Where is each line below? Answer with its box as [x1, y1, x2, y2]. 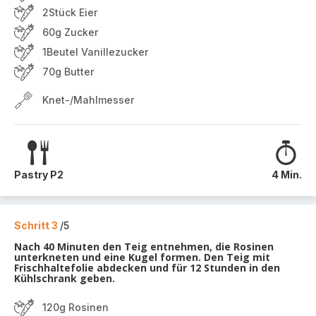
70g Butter [42, 66, 94, 78]
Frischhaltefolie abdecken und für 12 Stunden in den [14, 261, 280, 274]
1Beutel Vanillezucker [42, 46, 148, 58]
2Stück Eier [42, 6, 97, 18]
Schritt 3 [14, 219, 60, 231]
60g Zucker [42, 26, 98, 38]
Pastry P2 [14, 169, 63, 181]
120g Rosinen [42, 301, 109, 313]
